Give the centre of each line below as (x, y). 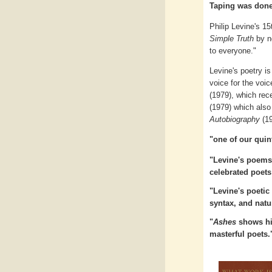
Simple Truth (232, 38)
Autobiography (235, 119)
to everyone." (233, 50)
